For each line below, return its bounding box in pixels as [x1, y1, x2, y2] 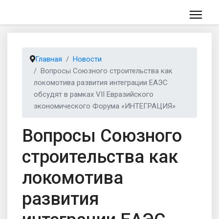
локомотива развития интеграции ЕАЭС [34, 78, 168, 87]
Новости [73, 55, 102, 64]
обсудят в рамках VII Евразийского [34, 90, 153, 99]
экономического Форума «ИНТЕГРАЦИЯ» [34, 102, 175, 110]
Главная [35, 55, 62, 64]
